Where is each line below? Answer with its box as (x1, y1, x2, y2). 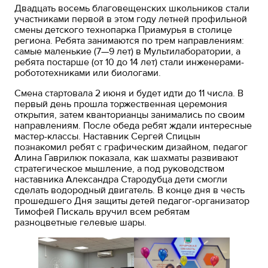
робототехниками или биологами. (14, 67, 162, 80)
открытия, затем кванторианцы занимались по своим (14, 109, 245, 121)
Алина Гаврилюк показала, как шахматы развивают (14, 152, 239, 165)
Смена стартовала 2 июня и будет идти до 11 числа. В (14, 87, 244, 100)
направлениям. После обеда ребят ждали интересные (14, 120, 252, 132)
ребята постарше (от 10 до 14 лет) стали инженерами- (14, 56, 245, 69)
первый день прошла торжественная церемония (14, 98, 228, 111)
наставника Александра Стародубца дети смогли (14, 173, 228, 186)
